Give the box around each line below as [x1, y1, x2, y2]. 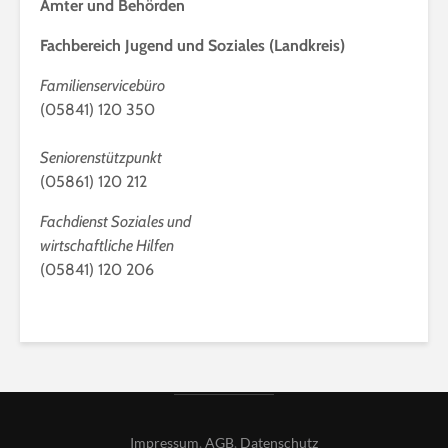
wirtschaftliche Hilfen [40, 236, 174, 255]
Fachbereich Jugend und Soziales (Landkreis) [40, 36, 345, 55]
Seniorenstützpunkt [40, 148, 162, 167]
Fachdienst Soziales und [40, 212, 191, 231]
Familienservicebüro [40, 76, 165, 95]
